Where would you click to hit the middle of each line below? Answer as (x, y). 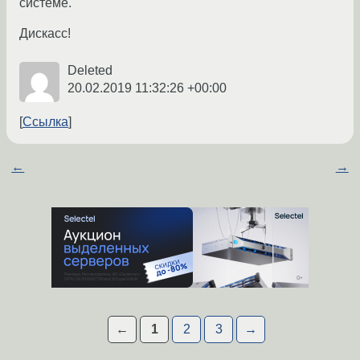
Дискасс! (45, 34)
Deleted (90, 71)
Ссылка (45, 122)
